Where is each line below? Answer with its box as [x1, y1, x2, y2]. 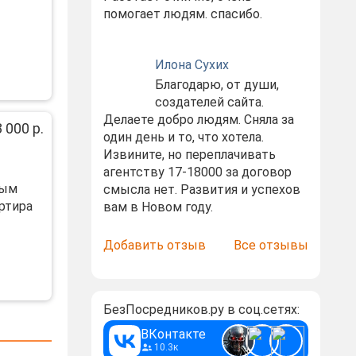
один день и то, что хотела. [103, 130, 264, 145]
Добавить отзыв [103, 238, 206, 253]
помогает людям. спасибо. [103, 6, 262, 21]
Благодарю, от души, [154, 77, 279, 92]
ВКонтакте [140, 327, 206, 342]
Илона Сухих [154, 57, 229, 72]
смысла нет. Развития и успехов [103, 182, 300, 197]
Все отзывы [233, 238, 308, 253]
